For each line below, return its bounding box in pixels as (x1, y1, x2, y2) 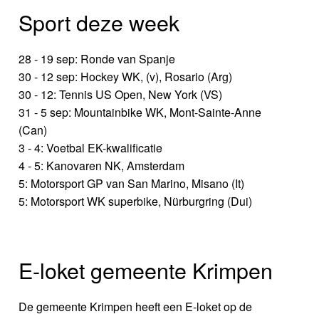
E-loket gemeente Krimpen (19, 254, 273, 286)
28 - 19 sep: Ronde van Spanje (19, 51, 176, 68)
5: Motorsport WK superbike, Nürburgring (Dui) (19, 193, 253, 210)
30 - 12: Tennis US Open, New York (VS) (19, 86, 223, 103)
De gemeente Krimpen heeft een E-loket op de (19, 298, 253, 315)
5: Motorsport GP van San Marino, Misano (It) (19, 175, 245, 192)
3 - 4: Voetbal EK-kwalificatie (19, 140, 163, 157)
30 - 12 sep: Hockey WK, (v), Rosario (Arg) (19, 68, 233, 85)
